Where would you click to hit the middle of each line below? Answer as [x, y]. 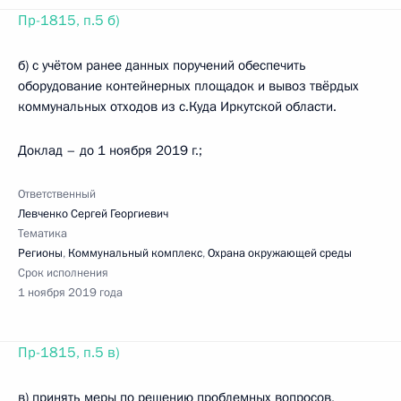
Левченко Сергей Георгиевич [93, 214]
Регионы [40, 253]
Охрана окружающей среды [280, 253]
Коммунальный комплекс [135, 253]
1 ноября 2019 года [70, 293]
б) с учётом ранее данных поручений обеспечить [162, 65]
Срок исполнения [63, 273]
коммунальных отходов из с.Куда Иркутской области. [177, 107]
